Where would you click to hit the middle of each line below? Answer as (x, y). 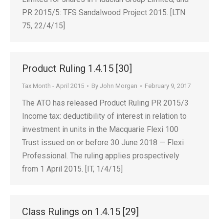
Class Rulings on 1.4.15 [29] (80, 212)
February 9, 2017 (168, 86)
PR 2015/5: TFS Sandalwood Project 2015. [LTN (104, 12)
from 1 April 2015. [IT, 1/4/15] (72, 169)
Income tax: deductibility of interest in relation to (104, 116)
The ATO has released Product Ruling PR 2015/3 (105, 103)
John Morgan (119, 86)
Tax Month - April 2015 (53, 86)
